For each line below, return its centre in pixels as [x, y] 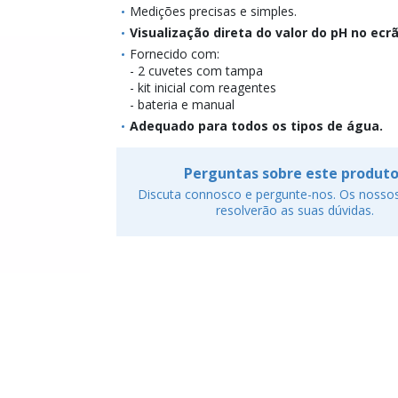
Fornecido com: [174, 53]
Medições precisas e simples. [213, 11]
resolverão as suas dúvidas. [295, 210]
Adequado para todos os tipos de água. [256, 125]
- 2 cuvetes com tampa [196, 70]
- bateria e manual [182, 104]
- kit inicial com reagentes [203, 87]
